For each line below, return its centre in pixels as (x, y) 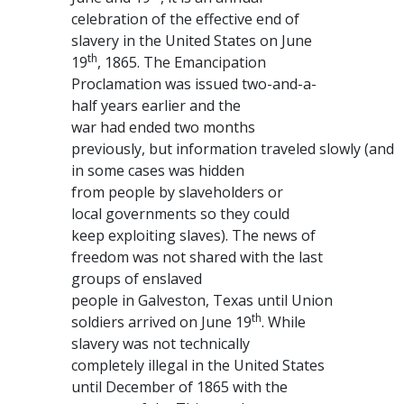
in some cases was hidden (158, 170)
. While (284, 322)
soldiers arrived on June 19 (161, 322)
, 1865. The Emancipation (182, 62)
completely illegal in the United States (198, 365)
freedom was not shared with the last (197, 257)
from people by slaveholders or (177, 192)
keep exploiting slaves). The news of (193, 235)
